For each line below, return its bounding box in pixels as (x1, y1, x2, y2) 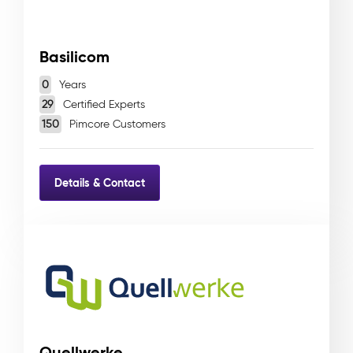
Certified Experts (60, 98, 145, 111)
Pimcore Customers (66, 117, 165, 131)
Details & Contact (54, 175, 145, 190)
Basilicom (39, 46, 110, 67)
